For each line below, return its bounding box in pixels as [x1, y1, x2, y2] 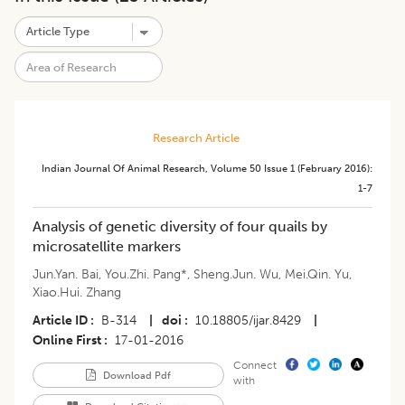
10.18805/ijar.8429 [195, 313, 301, 329]
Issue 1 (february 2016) [264, 162, 370, 175]
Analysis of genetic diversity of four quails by [33, 218, 327, 236]
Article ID [33, 313, 88, 329]
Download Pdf [99, 369, 171, 382]
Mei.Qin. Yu [285, 267, 349, 283]
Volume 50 [211, 162, 261, 175]
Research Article [152, 131, 240, 146]
